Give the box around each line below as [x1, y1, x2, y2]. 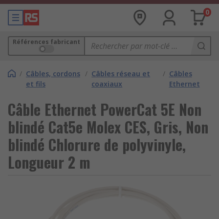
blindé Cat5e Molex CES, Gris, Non [8, 116, 208, 138]
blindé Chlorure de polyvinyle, [8, 133, 186, 155]
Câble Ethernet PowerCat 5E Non [8, 98, 201, 120]
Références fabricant [13, 38, 80, 46]
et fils [26, 79, 45, 88]
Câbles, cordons [26, 69, 80, 78]
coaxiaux [91, 79, 123, 88]
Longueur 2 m [8, 151, 90, 173]
